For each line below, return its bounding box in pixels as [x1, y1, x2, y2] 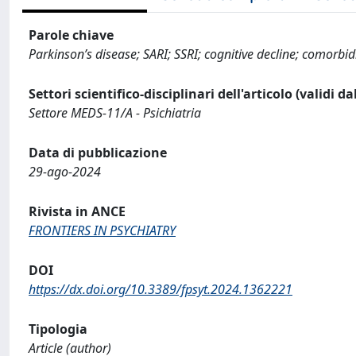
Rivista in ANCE [29, 203, 126, 220]
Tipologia [29, 320, 87, 338]
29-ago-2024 [29, 163, 101, 180]
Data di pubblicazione [29, 144, 167, 161]
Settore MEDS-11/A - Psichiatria [29, 104, 201, 122]
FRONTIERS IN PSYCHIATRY [29, 222, 176, 239]
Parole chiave [29, 26, 114, 44]
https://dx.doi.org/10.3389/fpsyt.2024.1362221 [29, 281, 292, 298]
